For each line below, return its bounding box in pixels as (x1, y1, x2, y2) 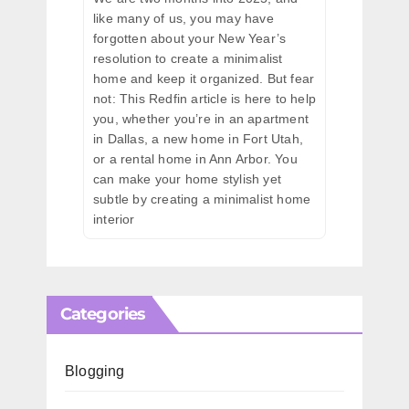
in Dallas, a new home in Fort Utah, (93, 131, 303, 146)
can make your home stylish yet (93, 171, 281, 186)
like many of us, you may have (93, 10, 274, 26)
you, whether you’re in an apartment (93, 110, 309, 126)
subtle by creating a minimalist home (93, 191, 311, 206)
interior (93, 211, 135, 226)
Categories (60, 303, 145, 324)
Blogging (65, 362, 125, 379)
